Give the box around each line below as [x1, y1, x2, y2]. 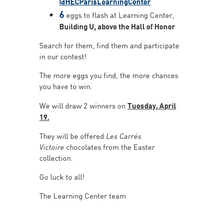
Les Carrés [106, 129, 141, 141]
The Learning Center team [39, 189, 126, 201]
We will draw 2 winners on [39, 99, 127, 111]
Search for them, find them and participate [39, 39, 179, 51]
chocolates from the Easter [64, 140, 155, 152]
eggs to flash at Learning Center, [64, 8, 174, 20]
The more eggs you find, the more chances [39, 69, 178, 81]
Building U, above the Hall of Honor [59, 20, 175, 31]
